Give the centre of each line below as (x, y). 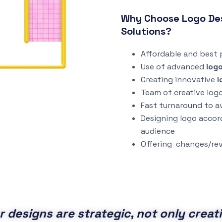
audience (158, 131)
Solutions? (146, 31)
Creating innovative (179, 80)
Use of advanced (173, 67)
